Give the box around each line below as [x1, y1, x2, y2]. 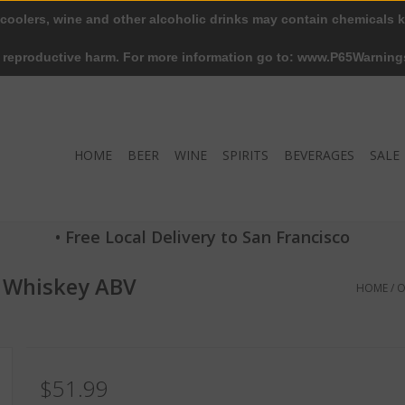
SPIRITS [222, 146, 268, 164]
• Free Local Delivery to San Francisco [55, 226, 350, 248]
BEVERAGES [284, 146, 354, 164]
